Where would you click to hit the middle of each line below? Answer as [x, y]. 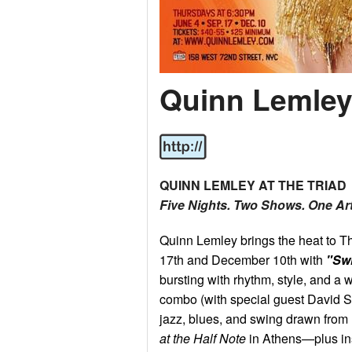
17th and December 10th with [243, 259]
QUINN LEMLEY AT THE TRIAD [253, 185]
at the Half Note [203, 338]
